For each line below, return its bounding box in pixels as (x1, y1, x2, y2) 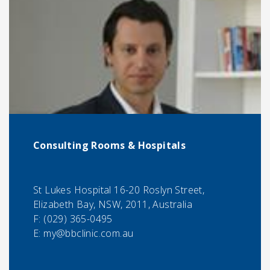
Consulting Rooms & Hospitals (33, 139, 186, 152)
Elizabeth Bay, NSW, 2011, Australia (33, 198, 192, 212)
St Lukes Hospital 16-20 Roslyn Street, (33, 183, 205, 197)
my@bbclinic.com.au (43, 227, 134, 240)
